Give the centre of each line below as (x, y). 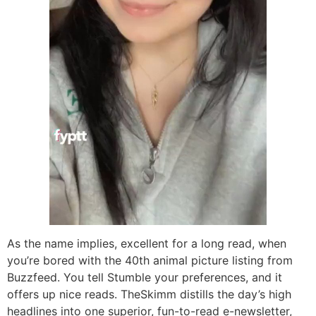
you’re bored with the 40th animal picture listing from (150, 261)
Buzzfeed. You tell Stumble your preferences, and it (145, 278)
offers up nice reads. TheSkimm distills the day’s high (149, 294)
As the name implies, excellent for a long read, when (147, 244)
